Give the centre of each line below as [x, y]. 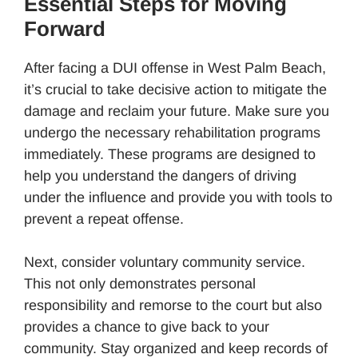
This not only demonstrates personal [140, 283]
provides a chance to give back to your [147, 326]
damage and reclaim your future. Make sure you [177, 111]
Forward [65, 28]
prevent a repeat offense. [104, 219]
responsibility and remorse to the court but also [173, 305]
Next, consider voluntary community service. [165, 262]
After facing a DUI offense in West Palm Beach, [175, 68]
